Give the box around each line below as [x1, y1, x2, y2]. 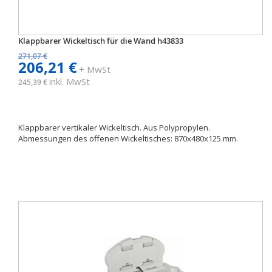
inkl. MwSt [49, 75, 90, 87]
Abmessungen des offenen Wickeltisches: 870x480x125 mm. [18, 133, 238, 144]
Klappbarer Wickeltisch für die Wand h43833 [18, 35, 183, 46]
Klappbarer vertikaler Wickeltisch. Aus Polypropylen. [18, 122, 210, 133]
